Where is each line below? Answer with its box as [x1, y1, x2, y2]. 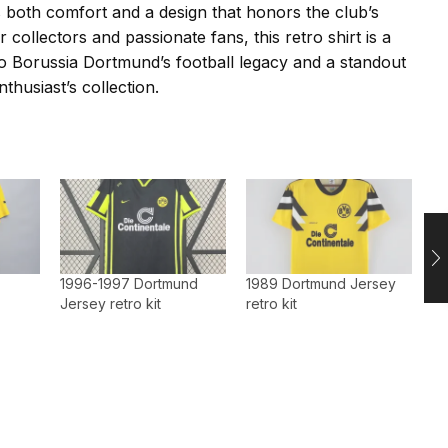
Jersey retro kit [59, 295, 161, 313]
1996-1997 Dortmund [59, 275, 198, 293]
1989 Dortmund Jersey [245, 275, 396, 293]
